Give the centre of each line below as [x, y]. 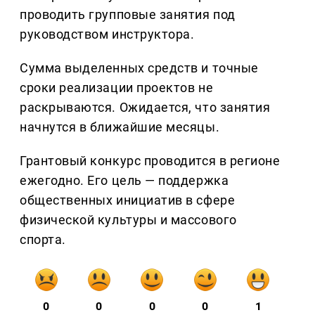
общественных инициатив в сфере [128, 200]
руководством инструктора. [107, 34]
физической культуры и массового [128, 219]
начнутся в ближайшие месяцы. [120, 127]
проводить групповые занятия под [128, 14]
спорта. [43, 239]
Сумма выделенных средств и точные [139, 67]
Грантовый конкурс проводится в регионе [150, 160]
